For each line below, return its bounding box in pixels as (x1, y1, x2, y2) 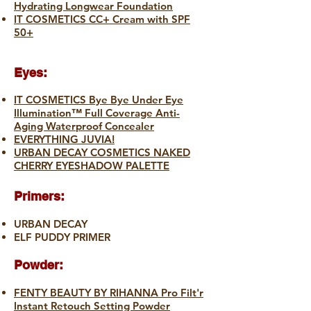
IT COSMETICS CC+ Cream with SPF (14, 12, 190, 26)
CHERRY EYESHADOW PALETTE (14, 159, 169, 173)
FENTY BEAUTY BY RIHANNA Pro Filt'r (14, 286, 203, 300)
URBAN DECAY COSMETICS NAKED (14, 146, 190, 160)
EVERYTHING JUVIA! (14, 133, 115, 146)
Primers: (14, 189, 65, 204)
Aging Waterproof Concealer (14, 119, 154, 133)
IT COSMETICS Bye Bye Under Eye (14, 93, 183, 107)
